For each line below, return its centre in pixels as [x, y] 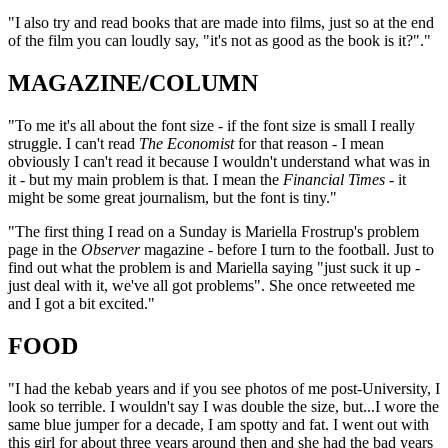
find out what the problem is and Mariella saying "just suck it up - [214, 267]
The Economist [186, 143]
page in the [44, 249]
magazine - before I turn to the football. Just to [287, 249]
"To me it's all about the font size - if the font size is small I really [211, 125]
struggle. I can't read [73, 143]
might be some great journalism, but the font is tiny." [172, 197]
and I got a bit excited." [81, 303]
